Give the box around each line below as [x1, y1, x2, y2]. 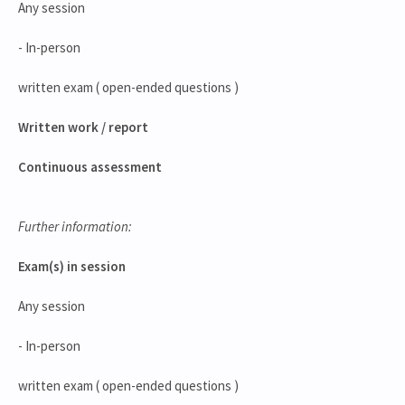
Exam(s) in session [18, 258, 126, 275]
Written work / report [18, 118, 148, 136]
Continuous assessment [18, 158, 162, 175]
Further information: [18, 218, 132, 235]
